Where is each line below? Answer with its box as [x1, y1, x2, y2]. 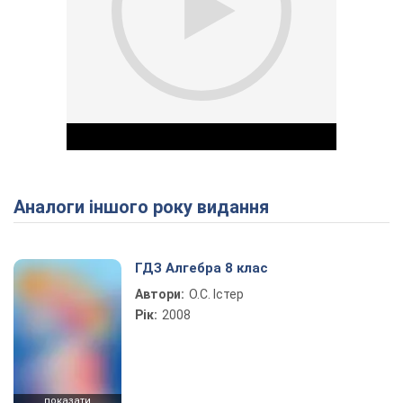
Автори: [135, 287, 184, 301]
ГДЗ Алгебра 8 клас [135, 260, 268, 276]
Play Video [201, 241, 331, 271]
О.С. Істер [189, 287, 244, 301]
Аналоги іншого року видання [25, 196, 269, 218]
